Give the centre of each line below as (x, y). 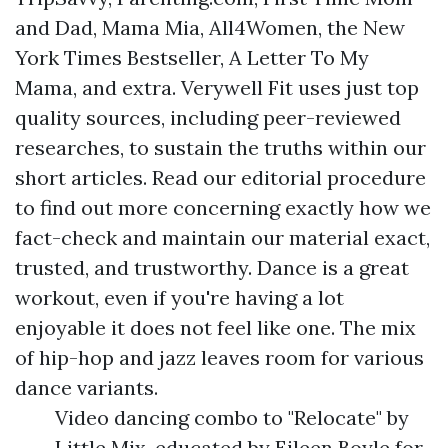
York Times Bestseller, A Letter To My (192, 57)
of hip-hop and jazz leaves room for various (219, 357)
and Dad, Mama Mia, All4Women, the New (210, 27)
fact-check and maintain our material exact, (222, 237)
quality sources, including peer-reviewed (208, 117)
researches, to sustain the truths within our (220, 147)
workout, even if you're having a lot (179, 297)
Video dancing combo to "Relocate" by (232, 417)
